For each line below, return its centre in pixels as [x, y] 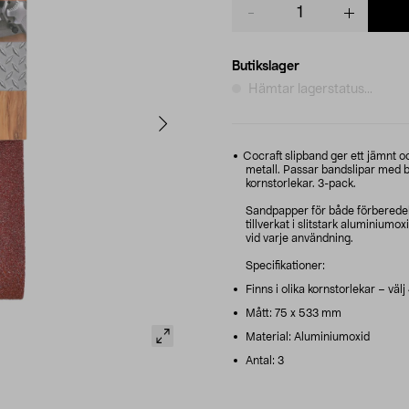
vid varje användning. [299, 238]
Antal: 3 [263, 360]
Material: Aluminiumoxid [306, 336]
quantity [256, 21]
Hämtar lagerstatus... [310, 89]
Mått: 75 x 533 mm [292, 313]
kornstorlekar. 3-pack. [301, 183]
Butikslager [266, 66]
